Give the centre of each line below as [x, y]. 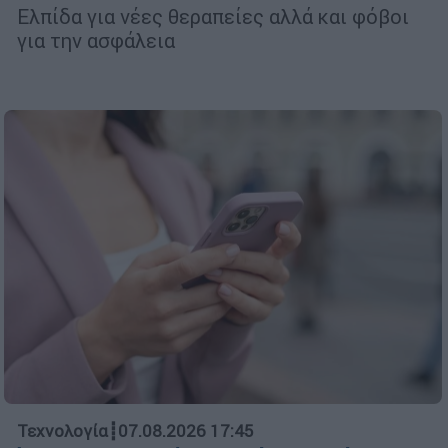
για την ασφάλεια [96, 40]
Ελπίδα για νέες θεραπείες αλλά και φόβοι [213, 16]
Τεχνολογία [62, 431]
